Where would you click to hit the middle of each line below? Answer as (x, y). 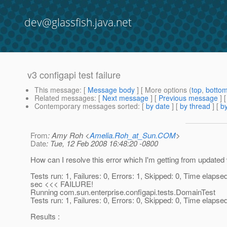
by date (158, 106)
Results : (45, 216)
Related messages (64, 98)
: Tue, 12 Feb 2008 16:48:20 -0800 (102, 143)
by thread (195, 106)
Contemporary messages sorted (86, 106)
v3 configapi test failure (74, 75)
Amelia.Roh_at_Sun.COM (133, 135)
